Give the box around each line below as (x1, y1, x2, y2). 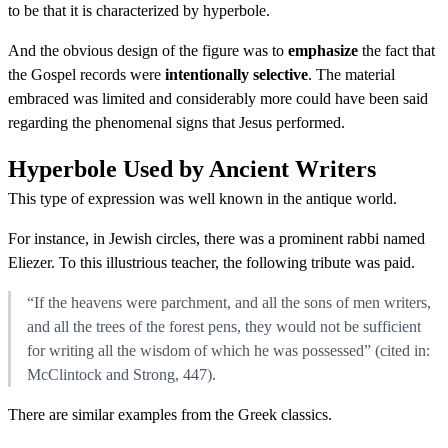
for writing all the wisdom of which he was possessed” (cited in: (27, 341, 430, 359)
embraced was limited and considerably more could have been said (8, 89, 428, 107)
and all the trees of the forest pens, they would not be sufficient (27, 317, 421, 335)
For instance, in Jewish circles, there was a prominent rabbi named (8, 229, 425, 247)
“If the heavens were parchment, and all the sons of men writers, (27, 293, 431, 311)
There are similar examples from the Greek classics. (8, 405, 332, 423)
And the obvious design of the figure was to (8, 41, 288, 59)
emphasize (288, 41, 358, 59)
